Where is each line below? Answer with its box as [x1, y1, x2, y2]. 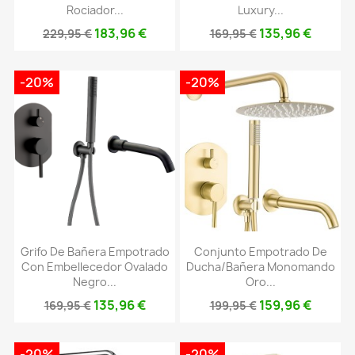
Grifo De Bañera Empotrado [20, 244, 170, 260]
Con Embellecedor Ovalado [21, 259, 168, 275]
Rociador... [66, 2, 124, 17]
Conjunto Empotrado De [193, 244, 327, 260]
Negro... [73, 274, 116, 290]
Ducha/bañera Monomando [185, 259, 335, 275]
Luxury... [237, 2, 284, 17]
